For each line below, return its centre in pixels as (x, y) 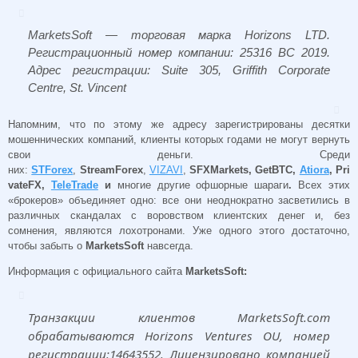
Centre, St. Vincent (77, 87)
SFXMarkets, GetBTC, (245, 169)
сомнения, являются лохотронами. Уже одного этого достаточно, (179, 230)
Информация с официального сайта (97, 271)
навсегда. (169, 245)
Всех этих (324, 185)
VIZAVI (166, 169)
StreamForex (111, 169)
